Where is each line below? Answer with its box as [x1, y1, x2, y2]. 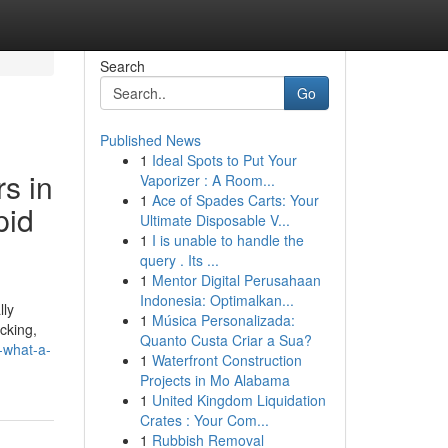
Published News [99, 130, 201, 150]
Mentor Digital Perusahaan [151, 270, 321, 290]
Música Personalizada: [151, 310, 295, 330]
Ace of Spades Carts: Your [151, 190, 319, 210]
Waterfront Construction [151, 350, 302, 370]
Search [99, 56, 145, 76]
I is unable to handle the [151, 230, 304, 250]
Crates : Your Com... [139, 410, 269, 430]
